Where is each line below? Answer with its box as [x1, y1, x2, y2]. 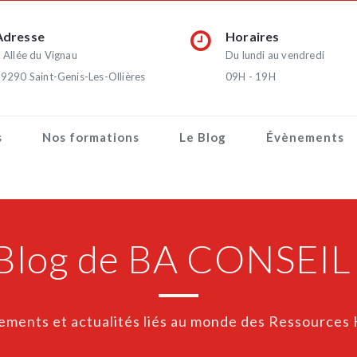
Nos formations [42, 130, 139, 144]
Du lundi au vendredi [225, 49, 324, 61]
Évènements [266, 130, 344, 144]
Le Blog [179, 130, 226, 144]
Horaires [225, 29, 280, 44]
